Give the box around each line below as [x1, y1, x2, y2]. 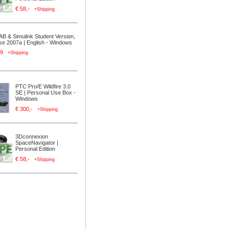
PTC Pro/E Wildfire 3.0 [15, 83, 71, 89]
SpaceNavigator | [15, 140, 58, 146]
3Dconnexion [15, 133, 48, 140]
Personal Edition [15, 146, 55, 152]
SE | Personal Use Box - [15, 89, 76, 96]
